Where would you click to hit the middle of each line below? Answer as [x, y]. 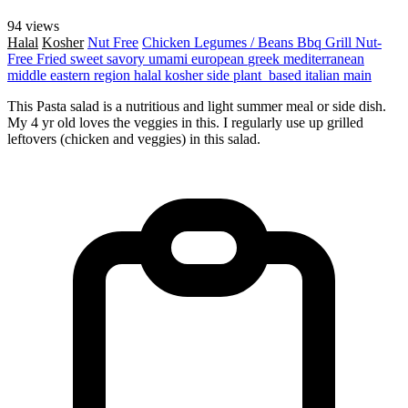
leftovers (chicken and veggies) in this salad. [134, 138]
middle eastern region [71, 75]
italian [324, 75]
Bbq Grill [326, 42]
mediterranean [324, 58]
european [219, 58]
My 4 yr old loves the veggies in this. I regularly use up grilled [185, 122]
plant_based [269, 75]
